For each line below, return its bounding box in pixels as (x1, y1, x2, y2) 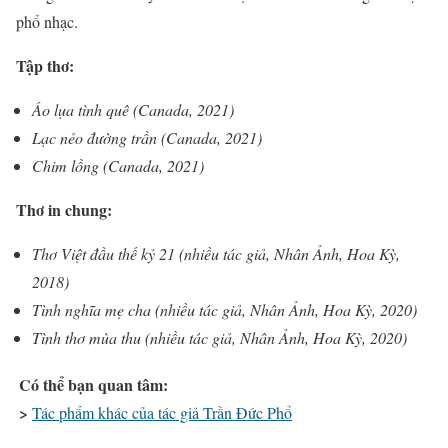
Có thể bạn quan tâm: (19, 372, 168, 396)
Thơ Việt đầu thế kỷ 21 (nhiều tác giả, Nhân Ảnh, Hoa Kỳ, (32, 242, 400, 264)
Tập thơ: (16, 53, 74, 77)
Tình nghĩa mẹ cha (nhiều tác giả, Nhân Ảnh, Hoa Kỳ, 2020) (32, 298, 417, 320)
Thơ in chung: (16, 197, 112, 221)
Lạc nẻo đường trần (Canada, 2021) (32, 126, 262, 148)
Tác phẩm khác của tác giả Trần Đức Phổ (32, 401, 292, 423)
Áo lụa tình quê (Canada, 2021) (32, 98, 234, 120)
